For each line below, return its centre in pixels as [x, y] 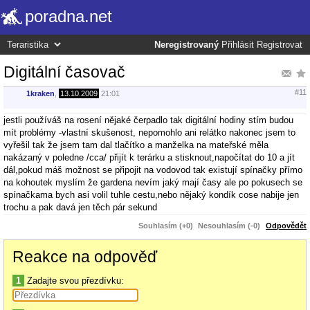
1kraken [40, 94]
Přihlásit [238, 45]
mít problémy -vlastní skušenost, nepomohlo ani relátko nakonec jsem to [149, 132]
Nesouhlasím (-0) [229, 225]
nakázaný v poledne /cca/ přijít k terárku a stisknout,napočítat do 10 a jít [149, 157]
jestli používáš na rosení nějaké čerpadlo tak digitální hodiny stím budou [148, 120]
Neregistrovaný [186, 45]
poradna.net [69, 16]
